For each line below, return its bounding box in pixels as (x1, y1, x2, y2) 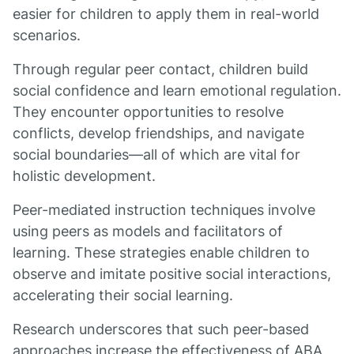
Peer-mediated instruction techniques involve (13, 201, 315, 218)
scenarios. (13, 27, 81, 43)
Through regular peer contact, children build (13, 61, 308, 77)
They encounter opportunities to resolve (13, 104, 284, 120)
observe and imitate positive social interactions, (13, 265, 331, 282)
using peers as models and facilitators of (13, 223, 283, 239)
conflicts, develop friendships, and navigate (13, 125, 304, 141)
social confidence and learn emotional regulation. (13, 82, 341, 99)
